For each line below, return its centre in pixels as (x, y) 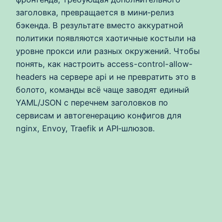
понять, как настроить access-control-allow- (104, 64)
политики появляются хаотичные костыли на (106, 38)
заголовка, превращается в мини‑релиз (95, 13)
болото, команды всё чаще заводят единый (103, 90)
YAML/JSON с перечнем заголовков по (92, 103)
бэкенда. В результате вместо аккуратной (100, 26)
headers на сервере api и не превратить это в (106, 77)
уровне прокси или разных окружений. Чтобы (108, 51)
